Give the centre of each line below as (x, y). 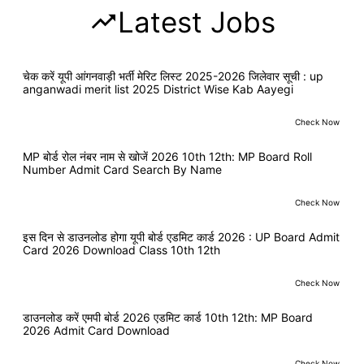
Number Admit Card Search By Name (122, 169)
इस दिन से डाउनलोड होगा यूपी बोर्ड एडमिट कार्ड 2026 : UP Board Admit (181, 236)
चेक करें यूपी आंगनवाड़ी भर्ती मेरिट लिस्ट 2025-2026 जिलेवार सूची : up (173, 76)
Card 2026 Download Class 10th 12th (121, 249)
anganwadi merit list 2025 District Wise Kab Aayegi (158, 89)
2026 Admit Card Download (96, 330)
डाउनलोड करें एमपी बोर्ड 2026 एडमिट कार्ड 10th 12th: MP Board (168, 317)
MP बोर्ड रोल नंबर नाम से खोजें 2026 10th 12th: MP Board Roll (167, 156)
